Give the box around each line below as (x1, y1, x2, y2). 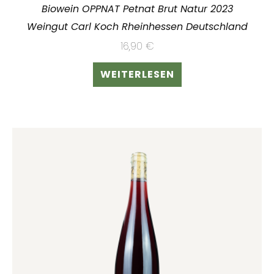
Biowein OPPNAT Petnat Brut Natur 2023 (41, 1, 233, 16)
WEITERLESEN (100, 67, 174, 81)
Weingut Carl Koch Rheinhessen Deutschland (26, 19, 248, 34)
